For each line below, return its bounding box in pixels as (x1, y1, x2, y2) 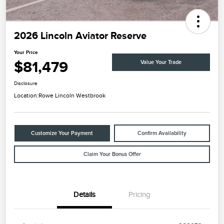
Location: (14, 92, 38, 99)
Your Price (14, 49, 38, 55)
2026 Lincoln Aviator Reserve (14, 30, 146, 41)
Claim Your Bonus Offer (83, 151, 141, 157)
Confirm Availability (137, 130, 186, 136)
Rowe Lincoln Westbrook (38, 92, 105, 99)
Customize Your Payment (31, 130, 93, 136)
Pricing (128, 190, 150, 199)
